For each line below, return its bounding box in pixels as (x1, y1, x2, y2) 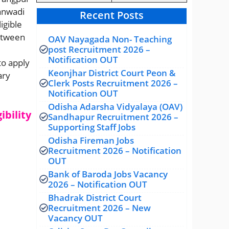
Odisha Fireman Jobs (48, 134, 134, 146)
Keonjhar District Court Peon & (48, 66, 176, 79)
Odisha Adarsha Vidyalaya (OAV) (48, 100, 182, 112)
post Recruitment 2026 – (48, 43, 150, 55)
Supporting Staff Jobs (48, 121, 135, 133)
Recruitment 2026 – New (48, 201, 151, 214)
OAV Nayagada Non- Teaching (48, 33, 172, 45)
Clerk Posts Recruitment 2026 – (48, 77, 178, 89)
